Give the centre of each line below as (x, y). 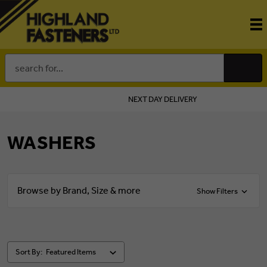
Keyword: (25, 75)
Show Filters (218, 191)
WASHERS (52, 142)
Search (19, 61)
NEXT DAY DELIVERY (162, 100)
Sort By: (29, 252)
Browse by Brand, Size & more (79, 190)
